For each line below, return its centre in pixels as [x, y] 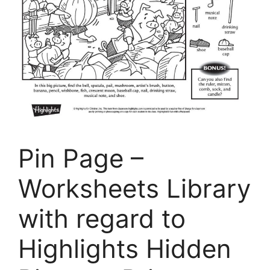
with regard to [102, 219]
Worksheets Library [134, 189]
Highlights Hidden [125, 249]
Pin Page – [81, 159]
